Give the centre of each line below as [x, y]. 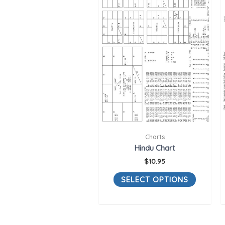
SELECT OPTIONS [155, 179]
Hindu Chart [155, 148]
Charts [155, 136]
